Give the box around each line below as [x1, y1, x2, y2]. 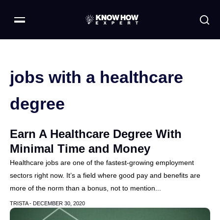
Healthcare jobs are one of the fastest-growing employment [10, 159, 194, 166]
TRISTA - [10, 200, 33, 206]
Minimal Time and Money [10, 142, 150, 155]
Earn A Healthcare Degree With [10, 127, 182, 140]
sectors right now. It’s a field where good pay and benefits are [10, 171, 200, 179]
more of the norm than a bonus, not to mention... [10, 184, 161, 192]
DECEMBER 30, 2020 [33, 200, 85, 206]
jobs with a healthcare [10, 68, 183, 86]
